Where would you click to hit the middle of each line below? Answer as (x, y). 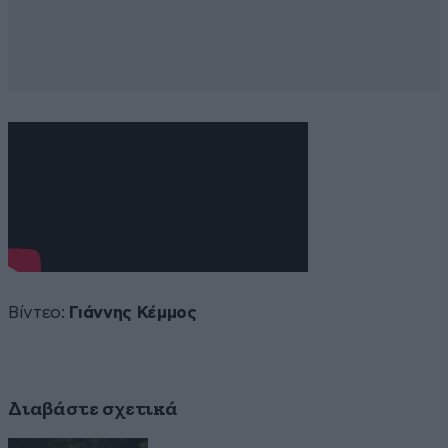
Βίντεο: (39, 312)
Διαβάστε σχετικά (93, 408)
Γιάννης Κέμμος (133, 312)
